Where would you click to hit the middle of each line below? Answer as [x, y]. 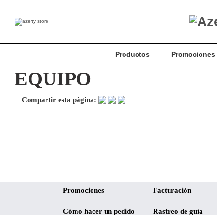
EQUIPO [53, 79]
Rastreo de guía [178, 211]
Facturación [172, 190]
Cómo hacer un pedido [99, 211]
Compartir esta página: [60, 100]
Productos [132, 54]
